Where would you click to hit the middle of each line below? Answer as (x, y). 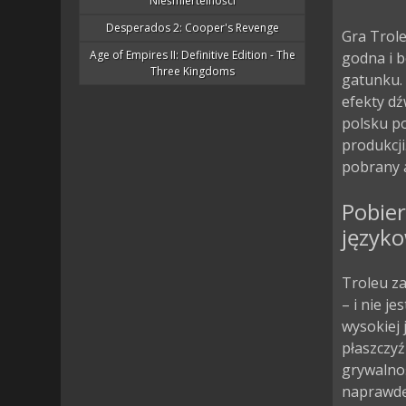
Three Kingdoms (192, 71)
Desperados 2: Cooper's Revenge (192, 28)
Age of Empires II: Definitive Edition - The (192, 55)
